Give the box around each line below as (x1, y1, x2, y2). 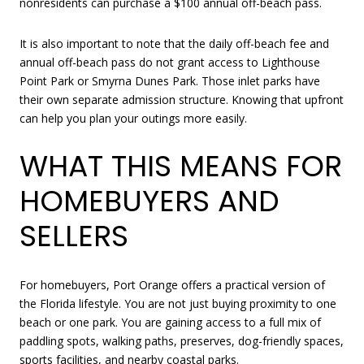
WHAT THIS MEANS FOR (19, 145, 342, 188)
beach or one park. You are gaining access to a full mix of (19, 314, 321, 330)
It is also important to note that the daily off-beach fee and (19, 35, 329, 51)
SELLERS (19, 215, 128, 258)
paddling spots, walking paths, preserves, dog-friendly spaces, (19, 332, 344, 349)
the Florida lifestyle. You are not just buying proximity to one (19, 295, 336, 311)
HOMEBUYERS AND (19, 180, 279, 223)
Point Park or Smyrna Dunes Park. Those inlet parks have (19, 72, 320, 89)
